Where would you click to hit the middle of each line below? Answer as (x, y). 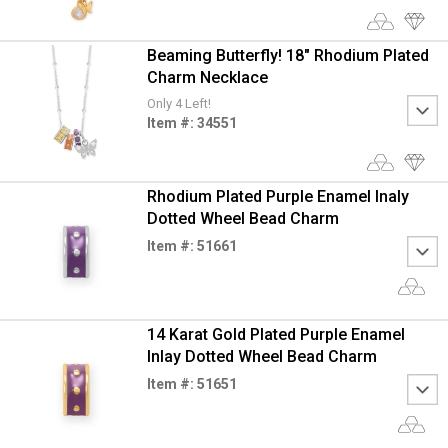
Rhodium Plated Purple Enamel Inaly (277, 196)
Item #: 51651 (191, 384)
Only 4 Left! (178, 103)
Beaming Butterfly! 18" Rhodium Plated (287, 55)
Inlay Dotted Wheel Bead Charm (261, 356)
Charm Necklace (207, 77)
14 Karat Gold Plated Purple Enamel (275, 334)
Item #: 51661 (191, 246)
